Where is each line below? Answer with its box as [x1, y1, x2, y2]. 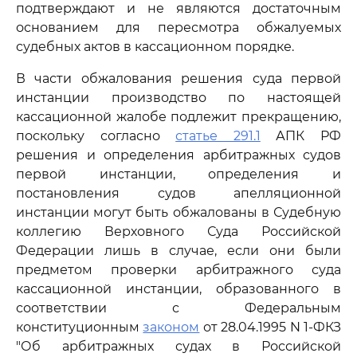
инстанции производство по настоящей [16, 90, 341, 105]
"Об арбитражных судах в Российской [16, 339, 341, 354]
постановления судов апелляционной [16, 186, 341, 201]
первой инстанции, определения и [16, 167, 341, 182]
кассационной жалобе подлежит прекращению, [16, 109, 341, 124]
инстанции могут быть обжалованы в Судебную [16, 205, 341, 220]
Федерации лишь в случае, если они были [16, 243, 341, 258]
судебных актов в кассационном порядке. [16, 39, 294, 54]
